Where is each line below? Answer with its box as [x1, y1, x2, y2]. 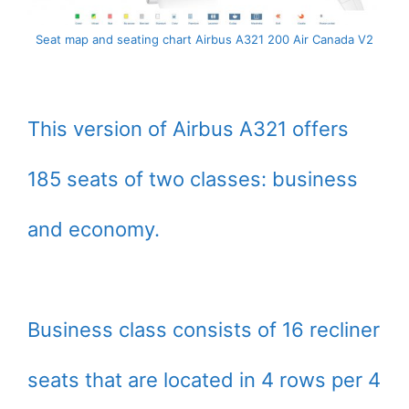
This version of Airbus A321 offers [27, 117, 349, 142]
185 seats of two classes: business [27, 167, 358, 192]
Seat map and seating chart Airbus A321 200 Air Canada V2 [36, 32, 373, 47]
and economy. [27, 217, 160, 242]
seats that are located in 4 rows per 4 [27, 368, 381, 393]
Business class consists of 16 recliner [27, 318, 380, 342]
